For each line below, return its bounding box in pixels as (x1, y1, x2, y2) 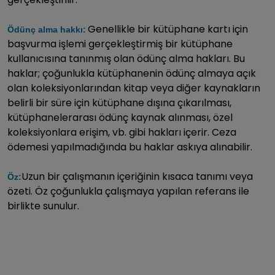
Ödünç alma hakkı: (7, 24, 86, 34)
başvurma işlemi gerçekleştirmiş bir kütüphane (7, 36, 233, 51)
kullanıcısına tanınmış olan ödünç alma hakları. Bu (7, 51, 245, 66)
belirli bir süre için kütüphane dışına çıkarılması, (7, 95, 231, 110)
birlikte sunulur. (7, 198, 79, 213)
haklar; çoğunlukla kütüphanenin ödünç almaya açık (7, 66, 256, 80)
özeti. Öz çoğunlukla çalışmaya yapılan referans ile (7, 184, 249, 198)
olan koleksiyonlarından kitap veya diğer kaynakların (7, 80, 260, 95)
